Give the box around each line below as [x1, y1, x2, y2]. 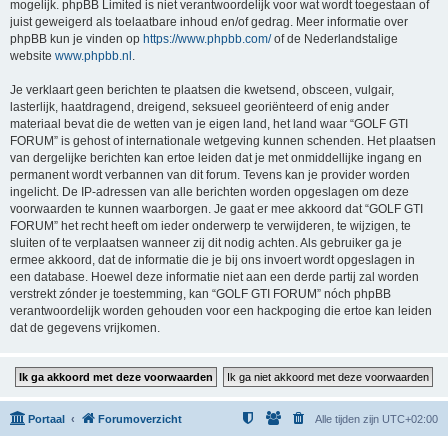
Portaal [28, 413, 65, 425]
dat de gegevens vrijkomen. [10, 321, 160, 335]
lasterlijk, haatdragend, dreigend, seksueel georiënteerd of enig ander [10, 100, 389, 114]
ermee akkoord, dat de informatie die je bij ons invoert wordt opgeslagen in [10, 253, 415, 267]
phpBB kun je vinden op [10, 32, 143, 46]
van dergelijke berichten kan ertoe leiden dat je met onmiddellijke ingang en [10, 151, 422, 165]
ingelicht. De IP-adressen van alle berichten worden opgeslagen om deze [10, 185, 409, 199]
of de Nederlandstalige [271, 32, 398, 46]
